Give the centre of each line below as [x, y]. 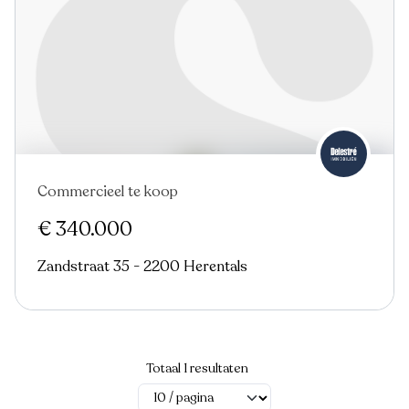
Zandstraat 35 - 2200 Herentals [142, 267]
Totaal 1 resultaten [197, 368]
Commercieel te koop [108, 191]
